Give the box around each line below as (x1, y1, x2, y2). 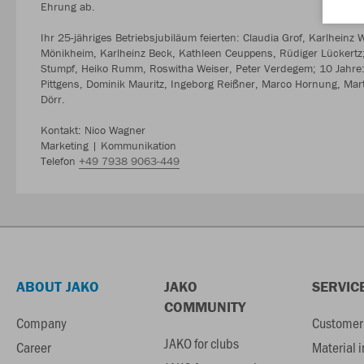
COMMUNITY (163, 297, 245, 316)
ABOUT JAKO (16, 277, 99, 296)
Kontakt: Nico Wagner (41, 122, 145, 137)
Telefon (41, 153, 79, 168)
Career (16, 337, 51, 357)
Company (16, 313, 67, 332)
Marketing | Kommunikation (41, 137, 176, 153)
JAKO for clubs (163, 333, 239, 353)
